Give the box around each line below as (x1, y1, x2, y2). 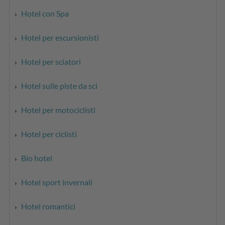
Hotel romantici (21, 201, 76, 211)
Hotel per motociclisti (21, 104, 96, 115)
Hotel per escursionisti (21, 32, 99, 42)
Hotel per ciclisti (21, 129, 77, 139)
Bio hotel (21, 153, 53, 163)
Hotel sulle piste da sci (21, 80, 98, 90)
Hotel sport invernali (21, 177, 93, 187)
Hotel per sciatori (21, 56, 81, 66)
